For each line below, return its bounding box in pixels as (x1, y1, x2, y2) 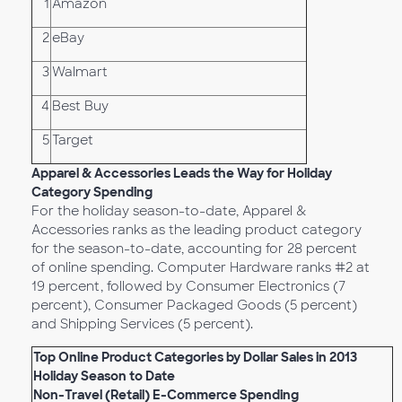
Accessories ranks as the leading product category (31, 222, 362, 238)
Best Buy (52, 98, 109, 114)
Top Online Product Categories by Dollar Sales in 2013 (33, 349, 357, 365)
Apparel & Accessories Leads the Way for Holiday (31, 165, 332, 181)
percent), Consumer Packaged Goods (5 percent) (31, 297, 357, 313)
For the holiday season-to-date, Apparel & (31, 203, 306, 219)
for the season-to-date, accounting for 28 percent (31, 240, 357, 257)
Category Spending (31, 184, 153, 200)
